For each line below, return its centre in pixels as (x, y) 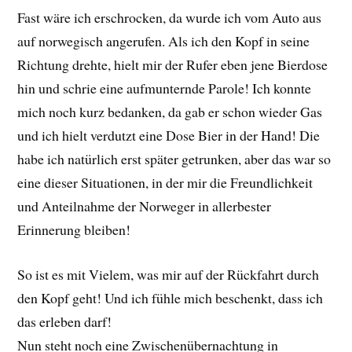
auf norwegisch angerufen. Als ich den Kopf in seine (164, 41)
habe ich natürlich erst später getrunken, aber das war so (174, 159)
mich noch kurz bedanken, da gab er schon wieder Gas (170, 112)
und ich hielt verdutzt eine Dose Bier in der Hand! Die (169, 136)
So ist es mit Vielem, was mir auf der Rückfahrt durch (169, 275)
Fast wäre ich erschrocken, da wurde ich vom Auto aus (170, 18)
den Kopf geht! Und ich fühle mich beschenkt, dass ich (170, 298)
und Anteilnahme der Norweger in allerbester (145, 206)
